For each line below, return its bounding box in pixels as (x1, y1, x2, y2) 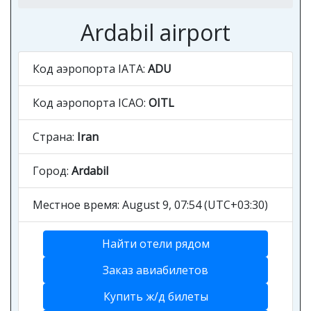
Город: (33, 163, 72, 178)
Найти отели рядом (101, 236, 210, 251)
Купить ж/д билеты (103, 289, 208, 304)
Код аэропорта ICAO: (33, 95, 149, 110)
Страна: (33, 129, 77, 144)
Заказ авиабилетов (103, 262, 208, 278)
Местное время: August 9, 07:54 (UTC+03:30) (33, 197, 268, 212)
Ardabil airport (81, 17, 230, 47)
